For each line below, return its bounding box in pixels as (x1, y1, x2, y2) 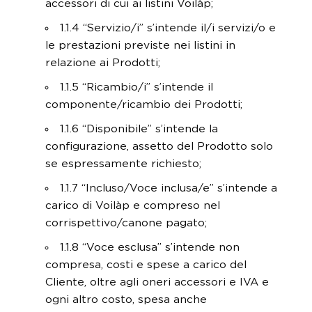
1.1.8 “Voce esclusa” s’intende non (59, 242, 240, 253)
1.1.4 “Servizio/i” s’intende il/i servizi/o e (59, 22, 276, 33)
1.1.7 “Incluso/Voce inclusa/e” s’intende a (59, 182, 277, 194)
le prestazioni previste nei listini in (45, 40, 235, 51)
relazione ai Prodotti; (45, 57, 160, 68)
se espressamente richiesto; (45, 158, 201, 169)
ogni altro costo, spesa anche (45, 294, 207, 305)
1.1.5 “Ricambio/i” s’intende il (59, 81, 213, 93)
